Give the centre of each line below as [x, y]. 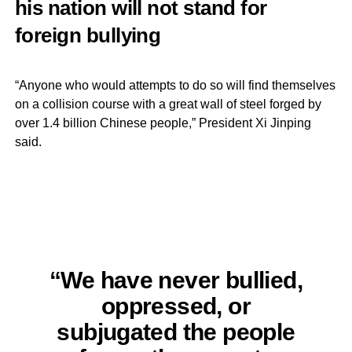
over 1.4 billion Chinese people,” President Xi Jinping [163, 123]
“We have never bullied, [176, 279]
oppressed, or [176, 305]
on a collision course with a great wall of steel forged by [168, 104]
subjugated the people [176, 331]
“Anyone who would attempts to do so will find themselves [175, 85]
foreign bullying [88, 35]
